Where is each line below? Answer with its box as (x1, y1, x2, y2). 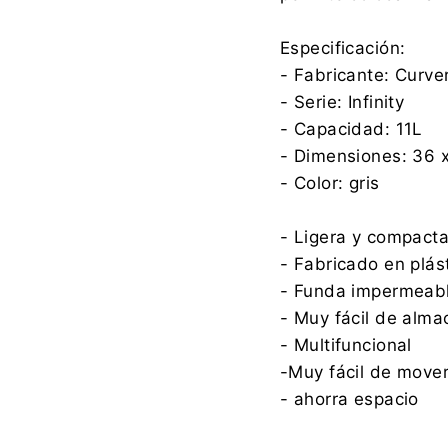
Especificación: (280, 37, 406, 58)
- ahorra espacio (280, 388, 419, 409)
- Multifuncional (280, 334, 412, 355)
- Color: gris (280, 172, 380, 193)
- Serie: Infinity (280, 91, 405, 112)
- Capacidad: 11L (280, 118, 423, 139)
